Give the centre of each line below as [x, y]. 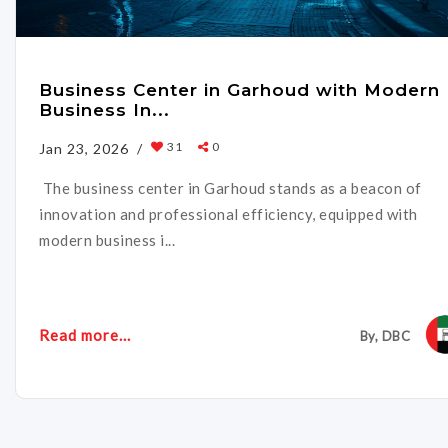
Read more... [85, 335]
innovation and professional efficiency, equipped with [228, 214]
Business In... [104, 109]
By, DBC [384, 335]
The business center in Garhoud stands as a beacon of [230, 188]
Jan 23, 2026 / [91, 149]
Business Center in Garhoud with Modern [239, 89]
